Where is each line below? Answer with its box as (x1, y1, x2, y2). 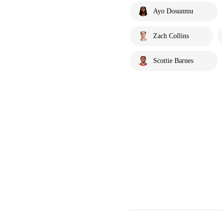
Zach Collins (153, 32, 189, 40)
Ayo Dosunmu (153, 7, 193, 15)
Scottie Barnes (153, 57, 193, 64)
